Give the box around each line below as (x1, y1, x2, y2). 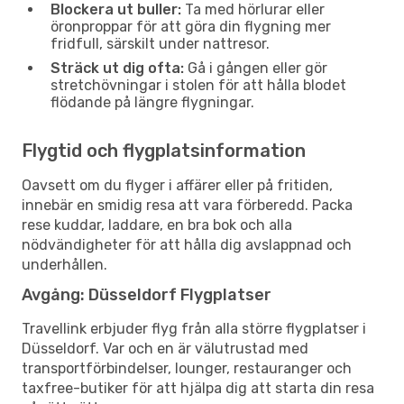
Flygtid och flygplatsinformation (22, 139, 306, 161)
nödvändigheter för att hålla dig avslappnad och (22, 235, 352, 253)
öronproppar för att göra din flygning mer (50, 17, 331, 35)
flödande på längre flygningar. (50, 93, 254, 111)
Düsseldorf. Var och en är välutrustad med (22, 339, 308, 357)
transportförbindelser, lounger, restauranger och (22, 359, 352, 377)
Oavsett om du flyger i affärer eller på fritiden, (22, 176, 333, 194)
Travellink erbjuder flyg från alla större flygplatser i (22, 319, 366, 337)
